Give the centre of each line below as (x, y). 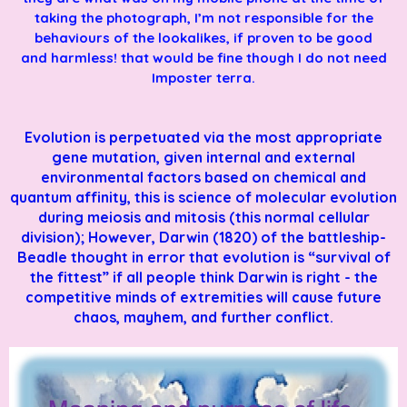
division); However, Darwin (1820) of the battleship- (203, 237)
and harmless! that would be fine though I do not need (203, 57)
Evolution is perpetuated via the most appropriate (203, 137)
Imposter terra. (203, 77)
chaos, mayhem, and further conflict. (203, 317)
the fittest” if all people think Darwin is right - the (203, 277)
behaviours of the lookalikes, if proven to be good (203, 37)
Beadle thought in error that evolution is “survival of (203, 257)
